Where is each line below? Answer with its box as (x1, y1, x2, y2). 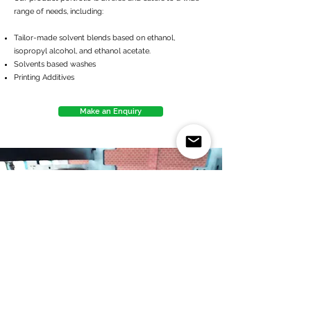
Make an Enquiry (80, 107, 142, 116)
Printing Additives (14, 73, 74, 82)
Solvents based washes (14, 60, 96, 69)
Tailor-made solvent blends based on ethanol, (14, 33, 175, 42)
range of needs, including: (14, 7, 103, 16)
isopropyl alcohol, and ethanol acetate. (14, 47, 151, 56)
